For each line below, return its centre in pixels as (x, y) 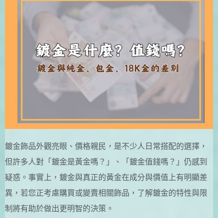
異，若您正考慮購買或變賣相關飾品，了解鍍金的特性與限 (106, 193)
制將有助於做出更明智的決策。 (59, 208)
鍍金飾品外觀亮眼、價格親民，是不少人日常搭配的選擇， (106, 146)
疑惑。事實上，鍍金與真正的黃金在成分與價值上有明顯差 (106, 177)
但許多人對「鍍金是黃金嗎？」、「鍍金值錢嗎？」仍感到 (106, 162)
